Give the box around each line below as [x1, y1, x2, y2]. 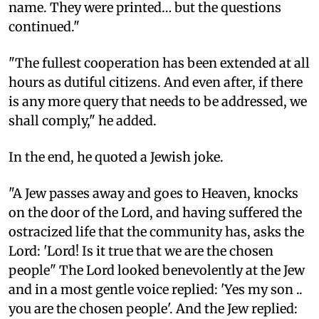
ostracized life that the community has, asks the [9, 223, 304, 240]
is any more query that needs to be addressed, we [9, 93, 307, 110]
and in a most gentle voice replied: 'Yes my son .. [9, 281, 303, 298]
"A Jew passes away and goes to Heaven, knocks [9, 184, 298, 202]
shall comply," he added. [9, 112, 157, 129]
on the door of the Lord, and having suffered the [9, 204, 302, 221]
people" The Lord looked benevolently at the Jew [9, 261, 305, 278]
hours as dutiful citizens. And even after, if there [9, 73, 303, 90]
